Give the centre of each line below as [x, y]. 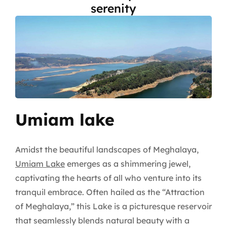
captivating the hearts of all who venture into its [108, 178]
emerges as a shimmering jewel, [128, 164]
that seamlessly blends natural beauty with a [102, 221]
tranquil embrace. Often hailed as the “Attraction [110, 192]
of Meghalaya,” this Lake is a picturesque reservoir [113, 206]
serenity [113, 9]
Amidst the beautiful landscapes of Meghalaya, [107, 150]
